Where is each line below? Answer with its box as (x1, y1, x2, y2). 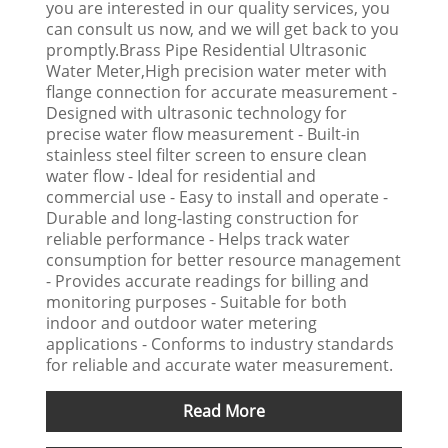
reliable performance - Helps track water (46, 227, 351, 250)
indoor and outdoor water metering (46, 311, 318, 334)
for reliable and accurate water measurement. (46, 353, 394, 376)
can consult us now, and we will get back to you (46, 17, 400, 40)
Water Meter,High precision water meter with (46, 59, 388, 82)
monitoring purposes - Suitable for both (46, 290, 348, 313)
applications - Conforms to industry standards (46, 332, 395, 355)
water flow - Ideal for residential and (46, 164, 317, 187)
